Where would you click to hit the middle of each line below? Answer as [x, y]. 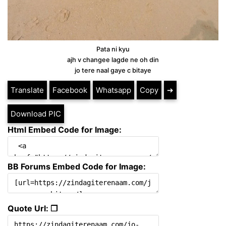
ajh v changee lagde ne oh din [113, 60]
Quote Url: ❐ [33, 208]
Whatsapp [114, 90]
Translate [27, 90]
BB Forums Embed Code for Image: [77, 166]
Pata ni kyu [113, 49]
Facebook [70, 90]
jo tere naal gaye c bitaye [113, 70]
